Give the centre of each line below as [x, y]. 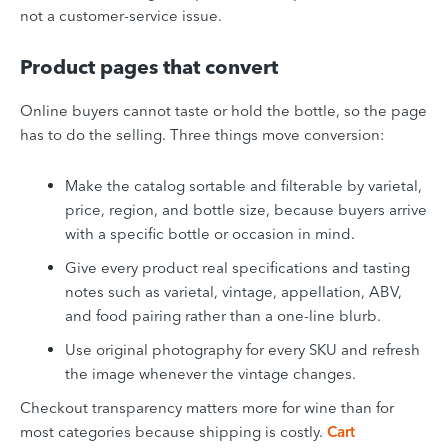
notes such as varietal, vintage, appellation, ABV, [233, 291]
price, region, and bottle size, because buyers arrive [246, 209]
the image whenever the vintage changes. [210, 373]
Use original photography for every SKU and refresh [242, 349]
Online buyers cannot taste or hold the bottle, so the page [223, 110]
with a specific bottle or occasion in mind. [210, 233]
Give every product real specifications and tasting [237, 267]
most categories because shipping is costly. [173, 431]
